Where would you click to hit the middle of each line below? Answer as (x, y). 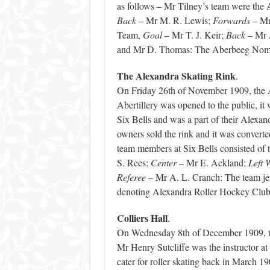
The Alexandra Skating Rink (176, 76)
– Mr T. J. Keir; (194, 35)
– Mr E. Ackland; (213, 163)
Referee (131, 177)
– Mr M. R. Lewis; (174, 20)
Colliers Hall (142, 218)
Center (165, 163)
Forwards (231, 20)
